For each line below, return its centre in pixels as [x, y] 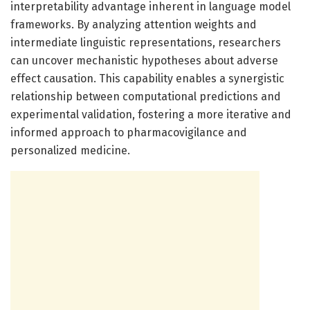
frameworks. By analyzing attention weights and [134, 24]
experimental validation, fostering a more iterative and [151, 114]
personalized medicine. [70, 150]
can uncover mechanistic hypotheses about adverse [144, 60]
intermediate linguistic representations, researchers [146, 42]
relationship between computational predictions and [146, 96]
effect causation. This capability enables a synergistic [147, 78]
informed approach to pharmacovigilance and [129, 132]
